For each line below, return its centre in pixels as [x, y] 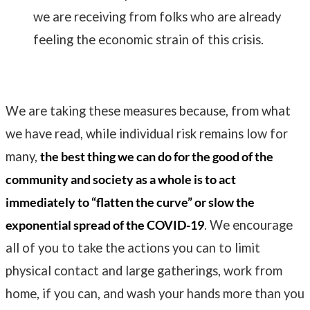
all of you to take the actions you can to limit [133, 248]
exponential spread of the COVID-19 [105, 225]
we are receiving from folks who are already [157, 17]
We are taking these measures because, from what [148, 111]
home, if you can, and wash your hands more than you [155, 294]
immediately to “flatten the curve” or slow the [130, 202]
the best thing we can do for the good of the [157, 157]
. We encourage [248, 225]
